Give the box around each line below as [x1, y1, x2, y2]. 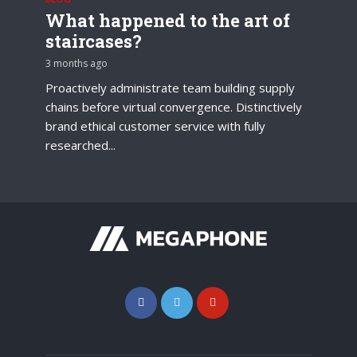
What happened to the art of [45, 8, 290, 32]
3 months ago [45, 56, 108, 70]
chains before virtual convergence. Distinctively [45, 98, 302, 115]
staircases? [45, 29, 142, 53]
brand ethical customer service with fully [45, 117, 265, 134]
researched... [45, 136, 116, 153]
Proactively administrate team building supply [45, 79, 295, 96]
